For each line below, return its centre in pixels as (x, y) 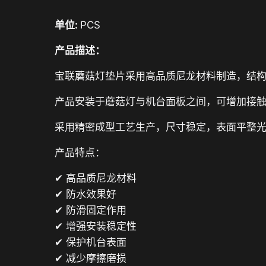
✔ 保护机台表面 (91, 242)
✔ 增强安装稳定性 (96, 226)
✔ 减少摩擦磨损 (91, 258)
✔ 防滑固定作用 (91, 210)
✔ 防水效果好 (85, 194)
